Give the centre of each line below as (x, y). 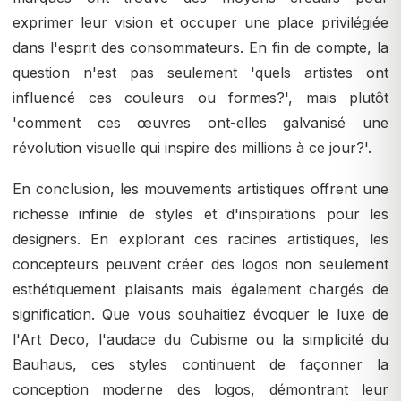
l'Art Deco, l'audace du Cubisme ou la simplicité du (200, 340)
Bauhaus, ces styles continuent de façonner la (200, 365)
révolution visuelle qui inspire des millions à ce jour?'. (192, 148)
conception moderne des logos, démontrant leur (200, 390)
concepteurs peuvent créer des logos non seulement (200, 264)
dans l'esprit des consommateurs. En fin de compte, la (200, 48)
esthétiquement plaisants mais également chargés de (200, 290)
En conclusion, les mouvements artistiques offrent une (200, 189)
